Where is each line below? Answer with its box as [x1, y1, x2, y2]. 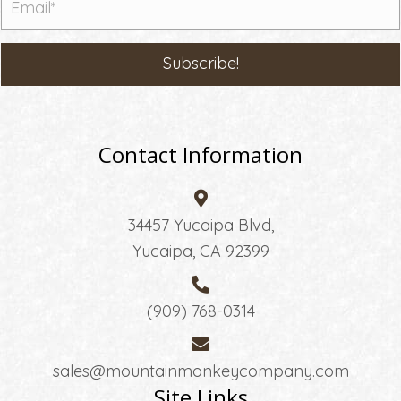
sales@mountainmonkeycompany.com [52, 360, 349, 381]
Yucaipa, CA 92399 [132, 240, 269, 261]
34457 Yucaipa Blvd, [127, 214, 274, 235]
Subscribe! [162, 52, 239, 73]
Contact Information [98, 139, 303, 169]
